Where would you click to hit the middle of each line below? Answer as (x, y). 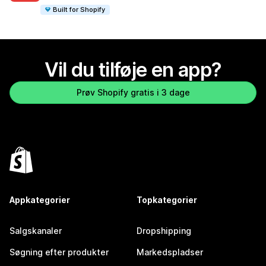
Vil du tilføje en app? (133, 70)
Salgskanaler (36, 231)
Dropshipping (164, 231)
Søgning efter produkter (59, 252)
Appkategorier (40, 200)
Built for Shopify (79, 9)
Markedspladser (170, 252)
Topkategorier (167, 200)
